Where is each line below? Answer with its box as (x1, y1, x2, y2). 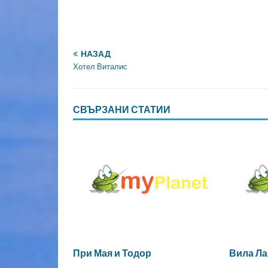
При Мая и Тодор (73, 247, 151, 260)
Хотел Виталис (73, 62, 127, 72)
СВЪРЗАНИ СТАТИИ (73, 103, 170, 116)
